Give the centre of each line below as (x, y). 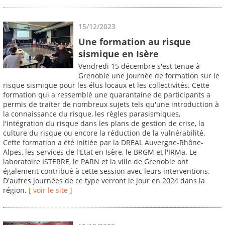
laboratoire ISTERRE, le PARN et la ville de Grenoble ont (96, 162)
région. (16, 190)
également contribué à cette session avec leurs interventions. (106, 171)
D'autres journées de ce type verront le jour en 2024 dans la (104, 181)
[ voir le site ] (50, 190)
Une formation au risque (135, 41)
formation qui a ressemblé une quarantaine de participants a (107, 95)
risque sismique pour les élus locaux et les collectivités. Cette (106, 85)
